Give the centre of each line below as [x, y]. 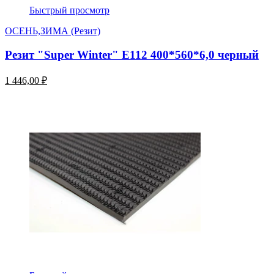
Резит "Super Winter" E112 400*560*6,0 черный [132, 54]
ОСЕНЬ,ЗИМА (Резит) [53, 31]
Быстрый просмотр [69, 10]
